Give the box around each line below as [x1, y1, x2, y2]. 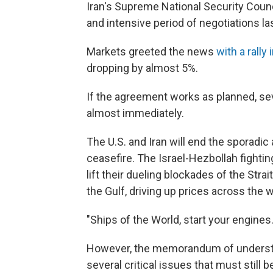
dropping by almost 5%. [87, 62, 198, 75]
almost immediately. [87, 107, 184, 120]
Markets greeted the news [87, 45, 216, 58]
